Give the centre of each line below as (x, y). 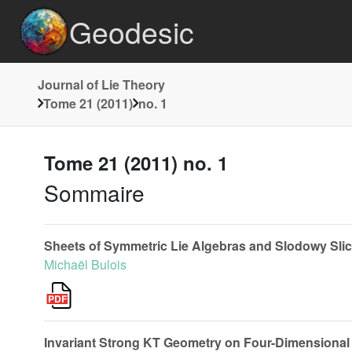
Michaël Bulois (85, 264)
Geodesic (132, 31)
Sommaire (94, 192)
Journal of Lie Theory (101, 84)
